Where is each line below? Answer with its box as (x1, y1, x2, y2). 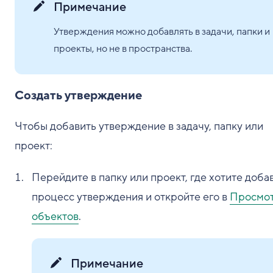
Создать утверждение (15, 88, 142, 104)
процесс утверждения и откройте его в (32, 190, 230, 204)
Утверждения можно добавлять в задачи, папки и (54, 25, 270, 38)
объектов (32, 209, 79, 224)
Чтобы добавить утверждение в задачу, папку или (15, 119, 263, 133)
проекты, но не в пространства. (54, 42, 192, 55)
